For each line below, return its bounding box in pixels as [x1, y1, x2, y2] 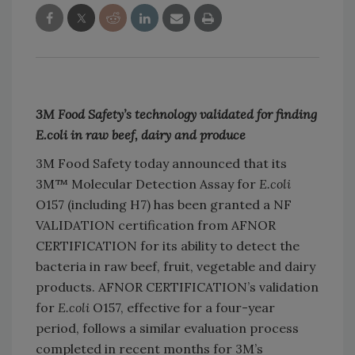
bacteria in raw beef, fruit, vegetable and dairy [36, 258, 315, 275]
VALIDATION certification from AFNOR [36, 217, 276, 234]
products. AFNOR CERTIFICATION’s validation [36, 279, 319, 296]
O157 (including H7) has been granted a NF [36, 197, 292, 213]
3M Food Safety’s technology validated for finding [36, 106, 317, 123]
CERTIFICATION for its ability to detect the [36, 238, 300, 254]
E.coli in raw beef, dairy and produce [36, 127, 246, 143]
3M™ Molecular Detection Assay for [36, 176, 259, 193]
